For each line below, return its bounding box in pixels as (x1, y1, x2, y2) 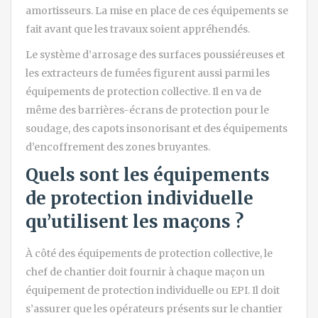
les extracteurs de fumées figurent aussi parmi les (26, 67, 270, 80)
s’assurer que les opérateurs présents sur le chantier (26, 302, 283, 316)
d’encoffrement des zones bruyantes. (26, 141, 210, 154)
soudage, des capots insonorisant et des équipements (26, 122, 287, 136)
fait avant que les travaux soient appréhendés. (26, 23, 250, 36)
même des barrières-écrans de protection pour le (26, 104, 269, 117)
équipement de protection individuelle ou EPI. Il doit (26, 284, 280, 297)
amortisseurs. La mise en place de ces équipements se (26, 4, 288, 18)
